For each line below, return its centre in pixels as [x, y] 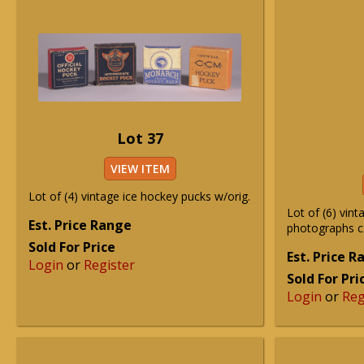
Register [109, 265]
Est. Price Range [80, 225]
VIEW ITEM [140, 169]
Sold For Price [72, 247]
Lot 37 [140, 138]
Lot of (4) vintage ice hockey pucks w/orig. [139, 196]
